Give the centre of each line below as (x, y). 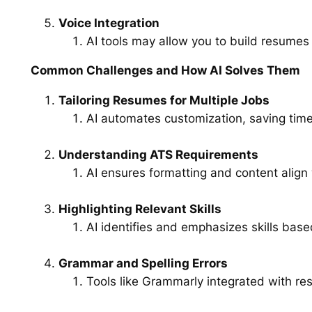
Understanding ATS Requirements (158, 155)
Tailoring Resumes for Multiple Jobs (164, 101)
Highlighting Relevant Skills (140, 209)
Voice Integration (109, 23)
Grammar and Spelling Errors (143, 264)
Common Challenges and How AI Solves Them (165, 71)
